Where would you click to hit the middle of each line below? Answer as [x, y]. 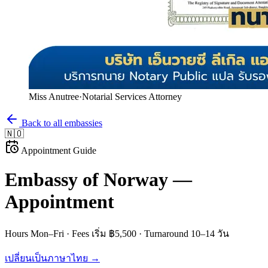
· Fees [78, 233]
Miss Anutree [54, 97]
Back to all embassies [61, 123]
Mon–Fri [47, 233]
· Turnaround [164, 233]
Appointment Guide [58, 150]
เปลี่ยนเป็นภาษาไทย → [52, 258]
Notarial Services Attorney [132, 97]
